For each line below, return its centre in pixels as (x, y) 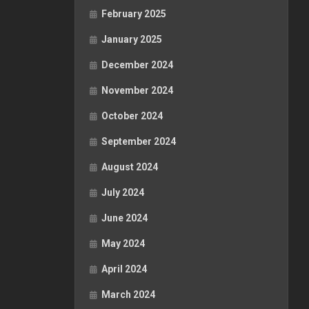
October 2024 (132, 116)
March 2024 (128, 295)
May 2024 (123, 243)
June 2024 (124, 218)
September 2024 (139, 141)
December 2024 (137, 65)
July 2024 (123, 192)
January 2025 (132, 39)
